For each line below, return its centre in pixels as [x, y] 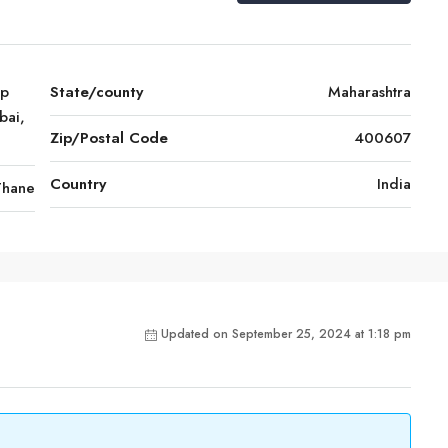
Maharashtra [369, 92]
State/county [96, 92]
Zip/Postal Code [109, 138]
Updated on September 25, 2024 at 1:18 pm [286, 334]
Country [78, 184]
